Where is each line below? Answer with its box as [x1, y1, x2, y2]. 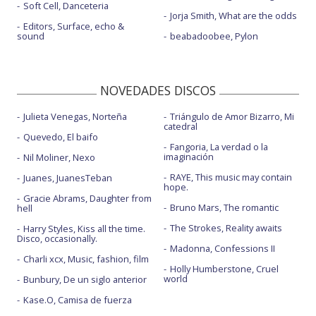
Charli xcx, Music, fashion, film [23, 252, 149, 265]
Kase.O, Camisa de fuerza [23, 293, 132, 306]
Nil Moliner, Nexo [23, 150, 95, 164]
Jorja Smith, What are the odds [169, 8, 297, 22]
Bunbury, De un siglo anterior [23, 272, 147, 286]
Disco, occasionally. [17, 231, 97, 245]
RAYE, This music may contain [169, 170, 292, 183]
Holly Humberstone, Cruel [169, 262, 279, 275]
